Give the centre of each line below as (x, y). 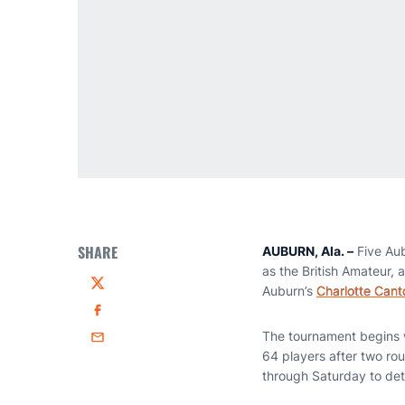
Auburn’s (289, 291)
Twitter (110, 291)
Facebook (119, 318)
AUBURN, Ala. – (308, 251)
